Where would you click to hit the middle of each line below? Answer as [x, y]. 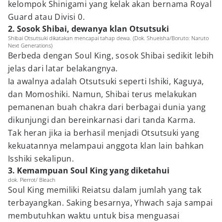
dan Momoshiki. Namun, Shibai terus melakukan [103, 94]
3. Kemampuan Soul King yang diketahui [89, 170]
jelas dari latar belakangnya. [63, 68]
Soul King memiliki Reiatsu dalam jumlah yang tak [105, 190]
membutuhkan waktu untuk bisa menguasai [94, 216]
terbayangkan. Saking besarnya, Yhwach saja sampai [111, 203]
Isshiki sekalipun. [41, 159]
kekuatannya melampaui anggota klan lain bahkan [106, 146]
